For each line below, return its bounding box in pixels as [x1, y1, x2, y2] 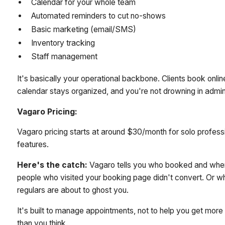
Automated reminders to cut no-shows [31, 11, 166, 21]
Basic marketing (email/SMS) [31, 25, 137, 35]
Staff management [31, 52, 98, 62]
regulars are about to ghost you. [17, 185, 129, 195]
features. [17, 140, 51, 150]
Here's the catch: [17, 160, 88, 170]
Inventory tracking [31, 38, 95, 48]
